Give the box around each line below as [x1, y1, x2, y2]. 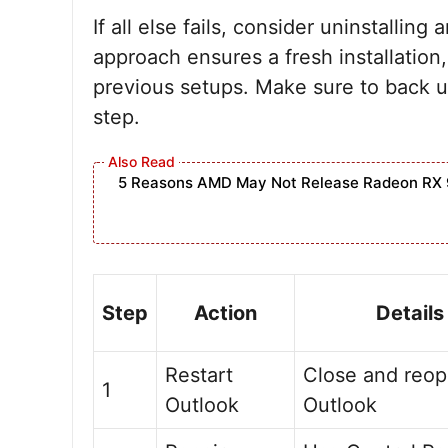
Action [194, 301, 257, 325]
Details [375, 301, 444, 325]
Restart [165, 363, 233, 387]
